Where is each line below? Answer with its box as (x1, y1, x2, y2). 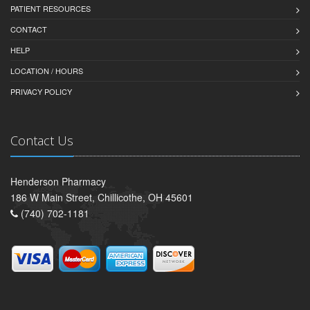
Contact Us (10, 132, 73, 149)
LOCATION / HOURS (10, 65, 83, 77)
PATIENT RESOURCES (10, 3, 91, 15)
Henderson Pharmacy (10, 174, 106, 189)
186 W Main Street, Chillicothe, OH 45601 (10, 190, 193, 205)
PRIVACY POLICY (10, 86, 72, 98)
